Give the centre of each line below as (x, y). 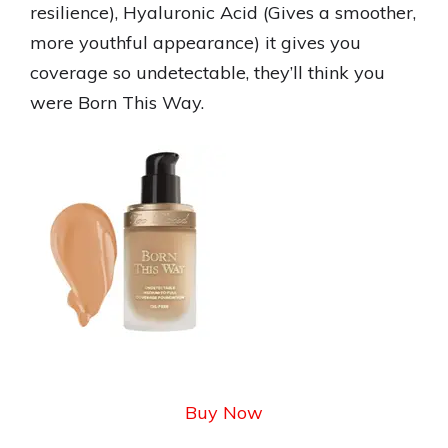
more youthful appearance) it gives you (195, 42)
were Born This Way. (117, 102)
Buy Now (224, 412)
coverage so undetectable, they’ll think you (207, 72)
